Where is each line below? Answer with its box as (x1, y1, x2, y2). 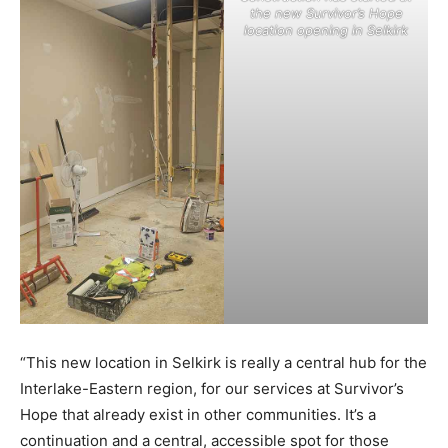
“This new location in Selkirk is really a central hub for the (20, 352, 427, 372)
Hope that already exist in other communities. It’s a (20, 404, 376, 424)
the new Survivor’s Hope (249, 4, 403, 21)
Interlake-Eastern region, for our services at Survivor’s (20, 378, 404, 398)
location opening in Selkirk (244, 21, 408, 38)
